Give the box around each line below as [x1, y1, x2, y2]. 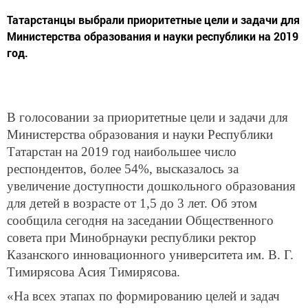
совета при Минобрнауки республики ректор [7, 230, 256, 245]
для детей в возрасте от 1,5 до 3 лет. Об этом [7, 195, 257, 210]
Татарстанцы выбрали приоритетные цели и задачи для [7, 12, 300, 27]
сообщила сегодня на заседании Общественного [7, 212, 274, 228]
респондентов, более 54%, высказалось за [7, 161, 239, 176]
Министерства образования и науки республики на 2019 [7, 28, 298, 43]
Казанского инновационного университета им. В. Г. [7, 247, 294, 262]
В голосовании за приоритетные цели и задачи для [7, 109, 288, 124]
